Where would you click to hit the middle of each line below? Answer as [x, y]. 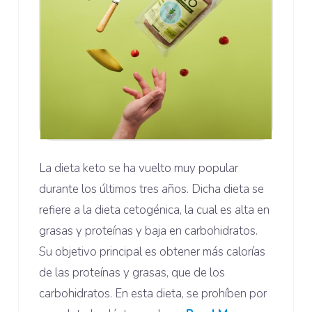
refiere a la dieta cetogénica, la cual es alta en [155, 210]
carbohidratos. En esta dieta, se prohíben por [153, 294]
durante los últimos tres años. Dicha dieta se [152, 189]
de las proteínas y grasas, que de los [132, 273]
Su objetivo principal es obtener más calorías [153, 252]
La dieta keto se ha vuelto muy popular [139, 169]
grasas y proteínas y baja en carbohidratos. [149, 231]
